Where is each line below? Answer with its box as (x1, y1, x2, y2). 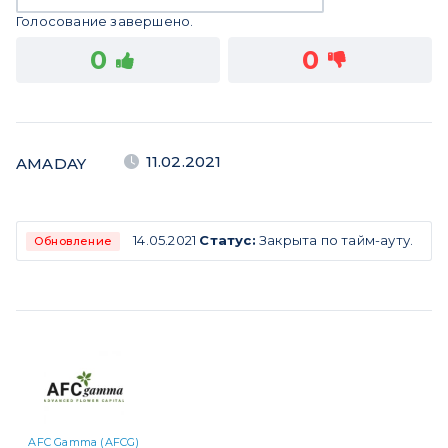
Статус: (199, 232, 256, 248)
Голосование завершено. (16, 13, 194, 29)
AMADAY (16, 154, 87, 173)
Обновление (34, 234, 112, 249)
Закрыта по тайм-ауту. (255, 232, 414, 248)
